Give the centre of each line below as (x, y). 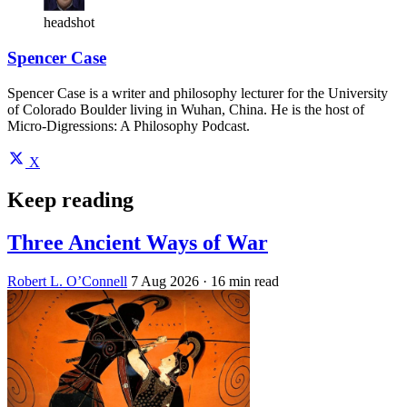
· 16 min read (241, 282)
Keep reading (70, 200)
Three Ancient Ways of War (138, 243)
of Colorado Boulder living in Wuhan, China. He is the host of (186, 109)
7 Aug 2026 (165, 282)
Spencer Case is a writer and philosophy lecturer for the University (198, 93)
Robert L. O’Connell (67, 282)
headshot (69, 23)
